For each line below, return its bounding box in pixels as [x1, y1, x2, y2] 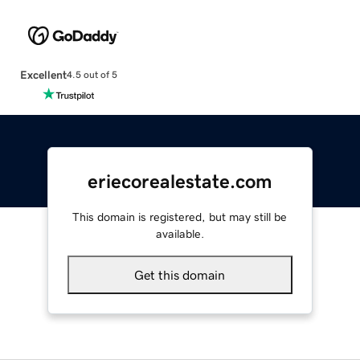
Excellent [19, 68, 67, 80]
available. [155, 227, 204, 239]
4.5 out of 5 [66, 70, 117, 80]
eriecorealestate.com [87, 171, 272, 191]
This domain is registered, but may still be [72, 211, 288, 223]
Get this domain [134, 268, 226, 281]
